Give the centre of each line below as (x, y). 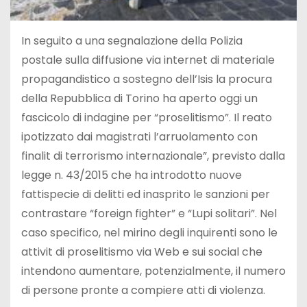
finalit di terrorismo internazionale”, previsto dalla (153, 156)
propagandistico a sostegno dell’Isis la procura (147, 79)
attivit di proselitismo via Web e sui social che (142, 251)
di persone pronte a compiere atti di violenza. (143, 290)
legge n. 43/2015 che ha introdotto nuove (132, 175)
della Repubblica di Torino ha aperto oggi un (139, 98)
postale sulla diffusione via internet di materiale (148, 60)
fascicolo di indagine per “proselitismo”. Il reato (147, 117)
